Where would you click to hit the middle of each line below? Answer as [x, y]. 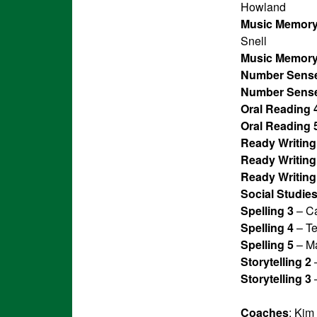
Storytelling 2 [276, 262]
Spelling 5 [267, 245]
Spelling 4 [267, 228]
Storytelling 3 [276, 279]
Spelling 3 [267, 211]
